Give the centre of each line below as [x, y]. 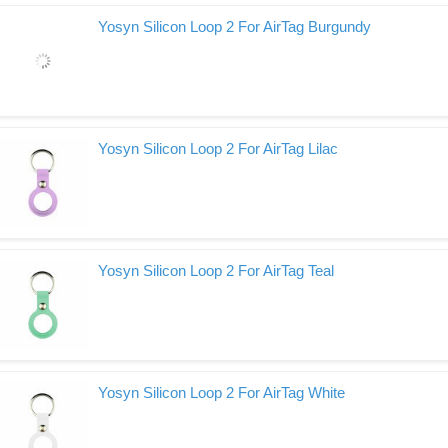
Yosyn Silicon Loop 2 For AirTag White [221, 392]
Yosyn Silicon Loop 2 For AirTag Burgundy [234, 26]
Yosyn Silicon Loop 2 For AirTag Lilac [218, 148]
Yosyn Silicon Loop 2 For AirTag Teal [216, 270]
